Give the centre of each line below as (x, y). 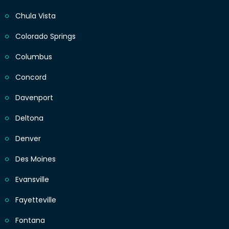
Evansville (32, 180)
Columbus (34, 57)
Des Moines (36, 159)
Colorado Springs (45, 37)
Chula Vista (36, 16)
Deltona (29, 118)
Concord (31, 77)
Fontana (30, 221)
